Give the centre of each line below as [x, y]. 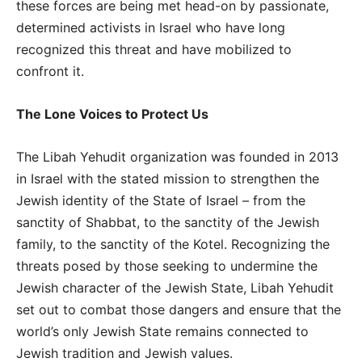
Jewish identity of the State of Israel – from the [161, 200]
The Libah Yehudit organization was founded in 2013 [177, 156]
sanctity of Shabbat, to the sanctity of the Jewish [168, 222]
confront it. [50, 71]
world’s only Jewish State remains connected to [162, 331]
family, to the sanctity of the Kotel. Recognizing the [173, 244]
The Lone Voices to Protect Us [112, 114]
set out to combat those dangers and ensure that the [179, 309]
